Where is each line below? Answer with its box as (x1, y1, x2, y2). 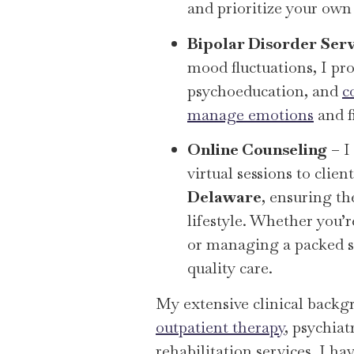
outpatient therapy (156, 316, 284, 337)
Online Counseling (187, 139, 327, 160)
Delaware (187, 186, 262, 208)
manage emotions (187, 104, 314, 125)
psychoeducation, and (187, 80, 342, 101)
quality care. (187, 258, 273, 279)
